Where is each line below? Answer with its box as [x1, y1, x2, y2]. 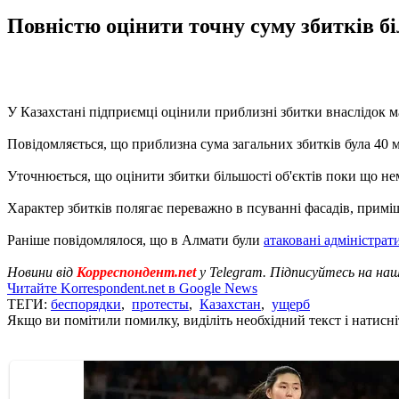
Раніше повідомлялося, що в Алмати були [7, 232, 264, 248]
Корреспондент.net [77, 264, 196, 280]
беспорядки [51, 296, 121, 312]
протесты [132, 296, 189, 312]
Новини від [7, 264, 77, 280]
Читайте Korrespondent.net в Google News [7, 280, 257, 296]
